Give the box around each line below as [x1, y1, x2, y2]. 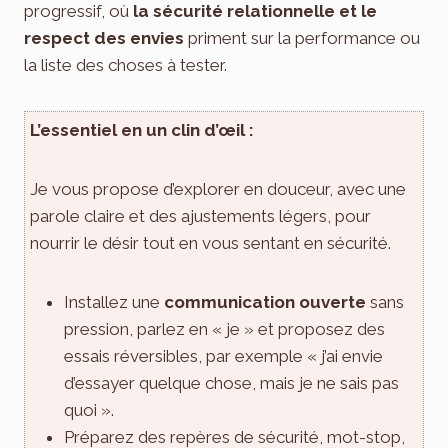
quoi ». [64, 399, 114, 420]
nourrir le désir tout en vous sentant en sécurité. [30, 232, 391, 253]
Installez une [64, 291, 164, 312]
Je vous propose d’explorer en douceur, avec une [30, 178, 406, 199]
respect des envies [24, 27, 184, 48]
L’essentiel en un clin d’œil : [30, 119, 254, 140]
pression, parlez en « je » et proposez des [64, 318, 385, 339]
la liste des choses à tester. [24, 54, 227, 75]
